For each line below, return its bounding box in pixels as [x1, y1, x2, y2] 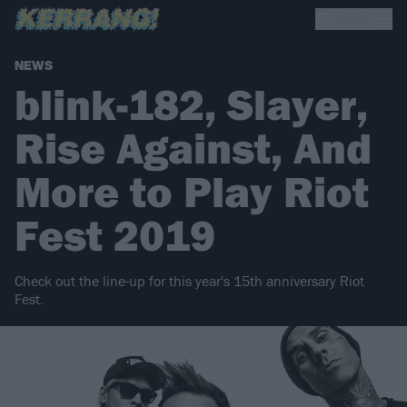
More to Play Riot [15, 164, 369, 219]
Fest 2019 [15, 208, 215, 263]
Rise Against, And [15, 121, 372, 175]
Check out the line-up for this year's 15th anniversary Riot [15, 272, 364, 291]
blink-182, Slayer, [15, 77, 368, 132]
